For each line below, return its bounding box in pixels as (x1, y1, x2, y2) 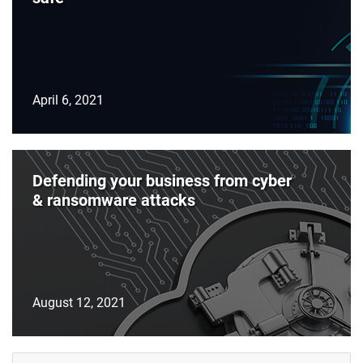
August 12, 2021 (32, 293, 126, 311)
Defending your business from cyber (32, 169, 292, 191)
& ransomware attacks (32, 189, 195, 211)
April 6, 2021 (32, 91, 104, 109)
